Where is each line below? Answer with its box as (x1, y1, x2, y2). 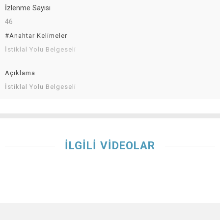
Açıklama (5, 69, 35, 77)
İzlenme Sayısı (5, 3, 51, 12)
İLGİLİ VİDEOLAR (65, 138, 155, 152)
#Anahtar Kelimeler (5, 31, 67, 39)
